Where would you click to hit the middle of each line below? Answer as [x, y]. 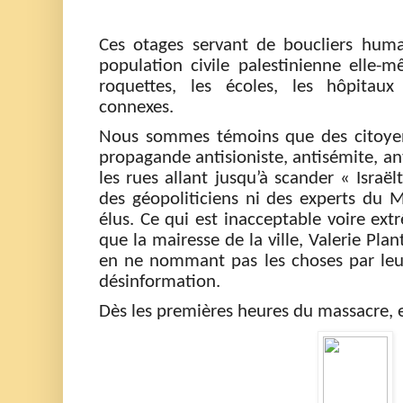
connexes [134, 108]
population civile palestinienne [224, 67]
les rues [129, 179]
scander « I [318, 179]
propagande [148, 158]
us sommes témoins [204, 138]
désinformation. [162, 282]
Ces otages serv [161, 46]
